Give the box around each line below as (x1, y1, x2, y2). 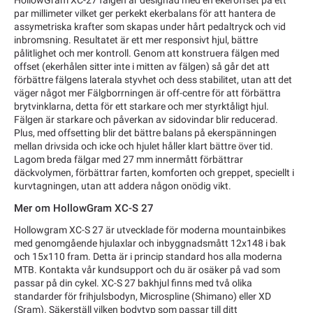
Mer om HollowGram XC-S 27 (14, 201, 154, 214)
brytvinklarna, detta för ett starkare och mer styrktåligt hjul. (14, 101, 269, 112)
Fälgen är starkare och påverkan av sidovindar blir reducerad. (14, 114, 278, 126)
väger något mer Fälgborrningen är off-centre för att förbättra (14, 87, 281, 99)
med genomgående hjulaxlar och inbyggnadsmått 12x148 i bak (14, 237, 286, 249)
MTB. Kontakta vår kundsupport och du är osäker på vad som (14, 263, 280, 275)
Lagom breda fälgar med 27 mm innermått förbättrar (14, 154, 243, 166)
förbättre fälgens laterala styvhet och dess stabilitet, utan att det (14, 74, 292, 86)
